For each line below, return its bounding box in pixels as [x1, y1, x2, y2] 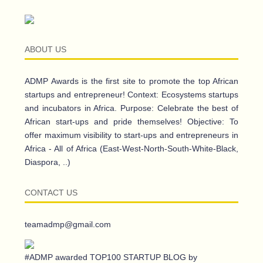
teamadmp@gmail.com [25, 220, 111, 230]
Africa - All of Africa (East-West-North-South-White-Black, [25, 144, 238, 154]
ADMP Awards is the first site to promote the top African [25, 76, 238, 86]
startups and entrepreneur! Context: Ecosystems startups [25, 90, 238, 100]
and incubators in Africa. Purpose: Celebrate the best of [25, 103, 238, 113]
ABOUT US [25, 45, 66, 55]
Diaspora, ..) [25, 157, 70, 167]
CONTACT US [25, 188, 77, 198]
